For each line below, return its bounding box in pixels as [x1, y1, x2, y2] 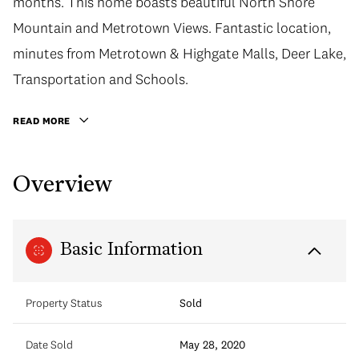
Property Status [26, 295, 102, 310]
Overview [13, 174, 112, 197]
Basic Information [60, 240, 203, 260]
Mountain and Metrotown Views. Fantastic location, [13, 18, 331, 37]
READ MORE [13, 115, 71, 127]
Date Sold [26, 337, 73, 352]
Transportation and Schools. [13, 70, 188, 88]
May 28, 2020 [179, 337, 245, 352]
